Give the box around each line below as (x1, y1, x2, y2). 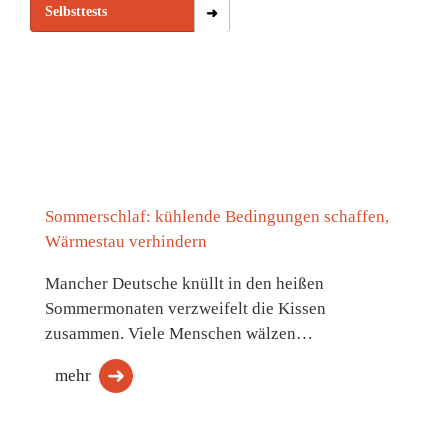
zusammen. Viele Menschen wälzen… (45, 324, 313, 344)
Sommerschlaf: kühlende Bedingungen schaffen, (45, 207, 389, 227)
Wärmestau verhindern (45, 232, 207, 252)
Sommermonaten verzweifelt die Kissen (45, 299, 326, 319)
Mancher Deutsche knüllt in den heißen (45, 274, 324, 294)
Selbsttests (45, 4, 107, 20)
